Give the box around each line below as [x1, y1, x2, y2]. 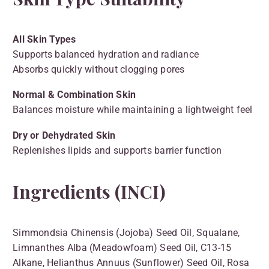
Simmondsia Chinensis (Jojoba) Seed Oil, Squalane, [13, 226, 240, 238]
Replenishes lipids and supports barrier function [13, 144, 222, 156]
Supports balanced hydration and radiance [13, 48, 199, 60]
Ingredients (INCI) [13, 179, 166, 204]
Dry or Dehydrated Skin [13, 129, 116, 141]
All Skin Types [13, 33, 76, 45]
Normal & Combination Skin [13, 89, 136, 101]
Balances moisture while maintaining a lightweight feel [13, 104, 253, 116]
